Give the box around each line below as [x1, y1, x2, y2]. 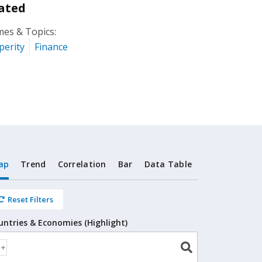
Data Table [144, 158, 192, 170]
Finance [35, 40, 68, 53]
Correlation [57, 158, 106, 170]
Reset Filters [8, 194, 54, 205]
